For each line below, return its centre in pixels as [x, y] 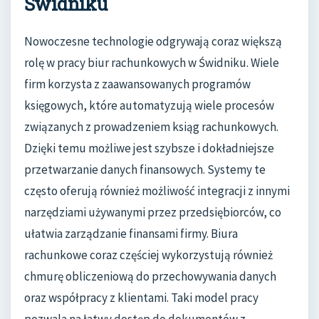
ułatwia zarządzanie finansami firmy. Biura [131, 233]
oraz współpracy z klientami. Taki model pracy [141, 297]
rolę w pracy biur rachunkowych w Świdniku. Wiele [152, 62]
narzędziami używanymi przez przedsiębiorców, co [153, 212]
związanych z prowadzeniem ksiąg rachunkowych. [151, 126]
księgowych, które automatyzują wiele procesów [149, 105]
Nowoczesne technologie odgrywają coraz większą [153, 41]
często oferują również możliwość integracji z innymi [157, 190]
